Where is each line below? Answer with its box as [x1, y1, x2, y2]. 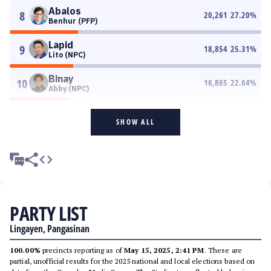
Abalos [48, 5, 81, 17]
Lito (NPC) [48, 50, 85, 59]
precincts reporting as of [40, 246, 125, 255]
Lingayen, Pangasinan [10, 222, 90, 235]
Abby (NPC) [48, 84, 89, 93]
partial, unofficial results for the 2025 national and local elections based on [10, 256, 255, 266]
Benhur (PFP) [48, 16, 97, 25]
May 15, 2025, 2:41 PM [124, 246, 204, 255]
